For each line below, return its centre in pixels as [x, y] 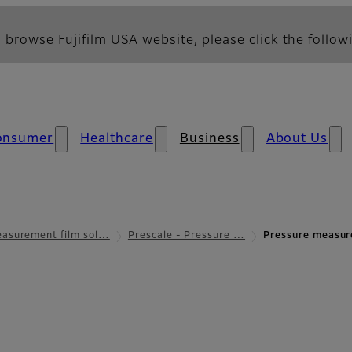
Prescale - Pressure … [187, 236]
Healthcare [117, 139]
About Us [297, 139]
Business [209, 139]
